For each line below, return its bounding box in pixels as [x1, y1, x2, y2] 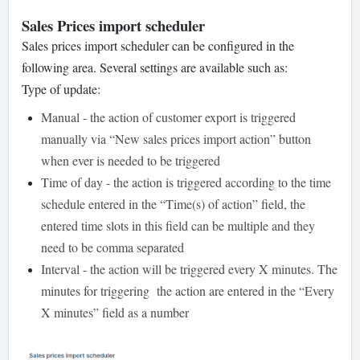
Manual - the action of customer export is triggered [41, 108, 296, 125]
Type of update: [22, 80, 100, 97]
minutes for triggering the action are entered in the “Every [41, 281, 334, 299]
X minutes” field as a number [41, 303, 189, 321]
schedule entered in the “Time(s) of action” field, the [41, 194, 305, 212]
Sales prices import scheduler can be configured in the [22, 36, 294, 54]
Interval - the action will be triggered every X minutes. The [41, 260, 337, 277]
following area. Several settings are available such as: [22, 58, 288, 76]
